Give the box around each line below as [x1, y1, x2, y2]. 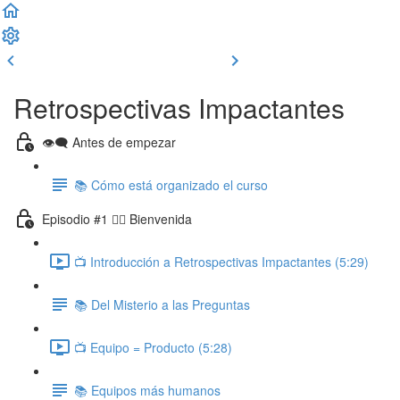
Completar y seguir [106, 57, 213, 75]
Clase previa [32, 57, 103, 75]
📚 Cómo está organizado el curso [74, 175, 268, 194]
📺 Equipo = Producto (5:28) [74, 337, 232, 356]
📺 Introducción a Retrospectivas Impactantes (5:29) [74, 252, 369, 271]
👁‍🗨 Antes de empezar [42, 132, 176, 151]
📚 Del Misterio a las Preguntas [74, 295, 250, 313]
